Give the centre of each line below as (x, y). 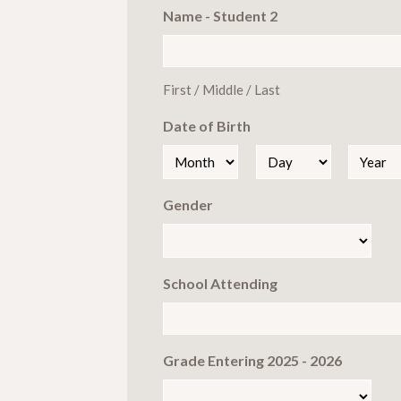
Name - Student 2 (220, 15)
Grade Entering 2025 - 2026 (252, 360)
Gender (188, 204)
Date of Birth (207, 125)
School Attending (220, 283)
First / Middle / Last (222, 89)
